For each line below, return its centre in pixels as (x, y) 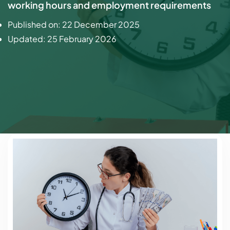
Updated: (27, 39)
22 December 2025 (101, 25)
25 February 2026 (82, 39)
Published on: (35, 25)
